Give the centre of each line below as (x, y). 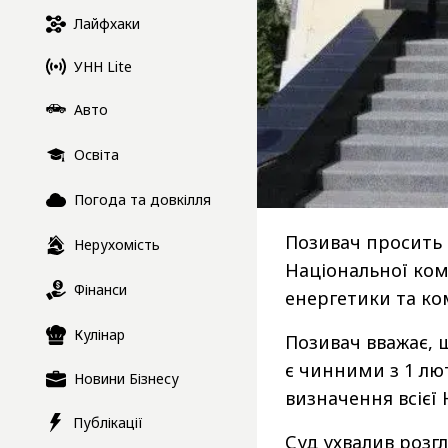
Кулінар (99, 335)
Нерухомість (117, 245)
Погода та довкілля (142, 200)
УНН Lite (103, 66)
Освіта (96, 155)
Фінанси (100, 290)
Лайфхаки (107, 24)
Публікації (108, 422)
